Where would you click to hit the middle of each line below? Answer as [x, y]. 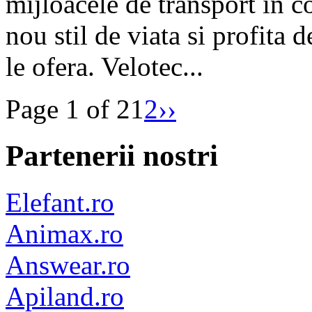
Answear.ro [68, 265]
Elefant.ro [60, 202]
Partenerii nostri [112, 155]
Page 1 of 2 [68, 109]
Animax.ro [64, 233]
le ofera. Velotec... [104, 67]
